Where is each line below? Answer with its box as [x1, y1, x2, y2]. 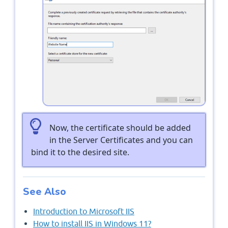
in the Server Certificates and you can [49, 134, 193, 146]
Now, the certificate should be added [49, 122, 191, 133]
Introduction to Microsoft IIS [33, 206, 134, 216]
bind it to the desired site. [31, 146, 129, 158]
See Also [23, 185, 66, 198]
